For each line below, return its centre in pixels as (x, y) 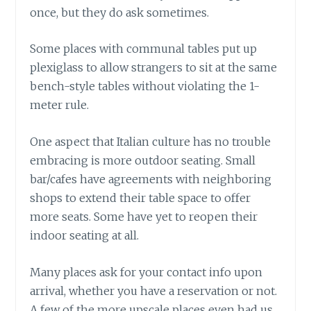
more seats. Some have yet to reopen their (144, 217)
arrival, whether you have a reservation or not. (154, 291)
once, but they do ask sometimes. (120, 12)
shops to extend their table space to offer (141, 198)
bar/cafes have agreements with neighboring (151, 179)
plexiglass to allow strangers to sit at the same (154, 68)
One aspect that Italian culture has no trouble (151, 142)
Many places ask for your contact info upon (146, 272)
